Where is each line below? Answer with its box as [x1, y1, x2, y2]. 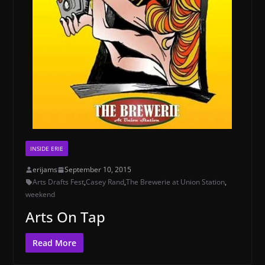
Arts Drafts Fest [32, 177, 84, 188]
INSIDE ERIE [30, 144, 63, 153]
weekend [25, 189, 55, 200]
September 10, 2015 [64, 164, 131, 175]
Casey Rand [85, 177, 124, 188]
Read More [32, 237, 76, 249]
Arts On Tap [25, 207, 105, 227]
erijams [32, 164, 57, 175]
